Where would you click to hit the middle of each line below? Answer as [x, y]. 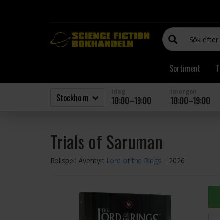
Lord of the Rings [134, 160]
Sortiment [185, 68]
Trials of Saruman [106, 141]
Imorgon [184, 92]
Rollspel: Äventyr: [78, 160]
